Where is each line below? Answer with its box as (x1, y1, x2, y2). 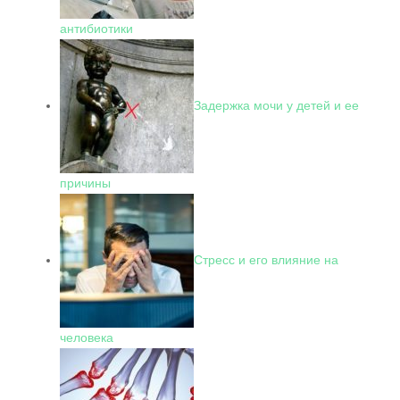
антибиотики (60, 21, 133, 36)
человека (60, 330, 113, 345)
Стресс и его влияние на (194, 252, 338, 267)
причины (60, 176, 111, 190)
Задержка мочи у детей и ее (194, 97, 359, 112)
